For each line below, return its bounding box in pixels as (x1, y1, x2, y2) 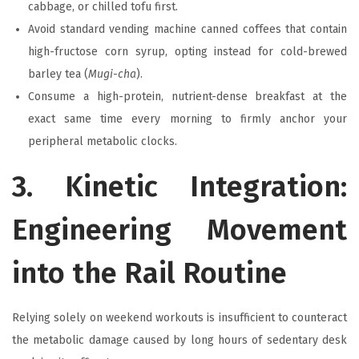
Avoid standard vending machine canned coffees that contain (28, 22, 347, 36)
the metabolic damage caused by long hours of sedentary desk (12, 333, 347, 347)
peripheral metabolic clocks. (28, 134, 177, 148)
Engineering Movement (12, 212, 347, 248)
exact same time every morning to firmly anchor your (28, 111, 347, 126)
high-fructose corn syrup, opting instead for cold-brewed (28, 44, 347, 58)
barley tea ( (28, 67, 88, 81)
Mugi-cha (88, 67, 136, 81)
